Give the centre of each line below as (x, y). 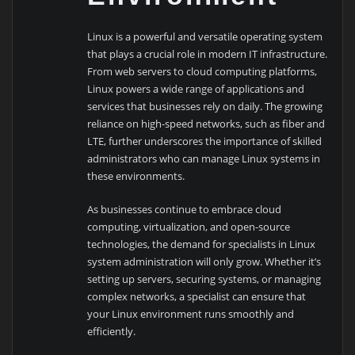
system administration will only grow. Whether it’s (204, 261)
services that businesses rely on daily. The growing (205, 106)
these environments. (136, 176)
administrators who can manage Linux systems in (204, 158)
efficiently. (112, 331)
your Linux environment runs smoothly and (191, 313)
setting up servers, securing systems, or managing (204, 279)
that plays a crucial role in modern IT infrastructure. (208, 53)
